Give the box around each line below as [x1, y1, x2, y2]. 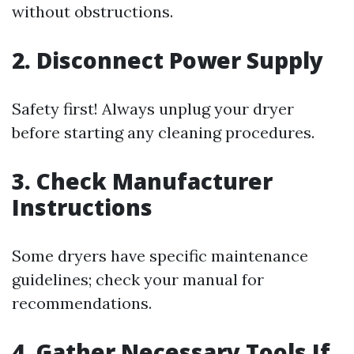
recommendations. [12, 293, 152, 313]
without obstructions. [12, 2, 173, 21]
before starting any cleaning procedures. [12, 122, 314, 142]
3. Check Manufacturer [12, 166, 273, 196]
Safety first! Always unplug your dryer [12, 99, 294, 119]
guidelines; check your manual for [12, 269, 264, 289]
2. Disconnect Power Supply [12, 45, 323, 75]
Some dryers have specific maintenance [12, 246, 308, 265]
